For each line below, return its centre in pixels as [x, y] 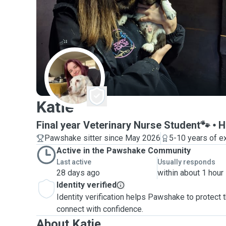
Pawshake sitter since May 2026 [102, 138]
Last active [74, 162]
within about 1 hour [191, 173]
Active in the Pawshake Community [124, 151]
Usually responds [187, 162]
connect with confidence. [100, 209]
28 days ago [78, 173]
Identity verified [87, 185]
